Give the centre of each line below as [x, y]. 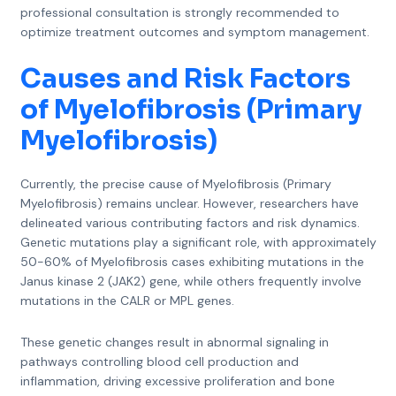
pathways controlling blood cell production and [159, 362]
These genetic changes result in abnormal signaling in [174, 342]
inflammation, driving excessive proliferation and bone [177, 381]
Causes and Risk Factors [185, 79]
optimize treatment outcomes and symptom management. [194, 32]
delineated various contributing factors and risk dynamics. [190, 223]
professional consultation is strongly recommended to [179, 12]
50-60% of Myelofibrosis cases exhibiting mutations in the [192, 262]
